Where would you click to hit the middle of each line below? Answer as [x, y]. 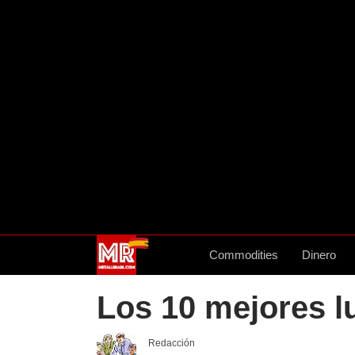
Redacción [172, 343]
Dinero [319, 255]
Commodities [244, 255]
